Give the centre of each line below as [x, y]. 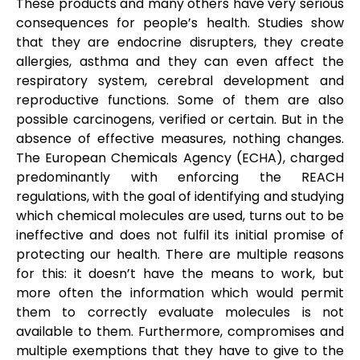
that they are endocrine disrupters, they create [180, 42]
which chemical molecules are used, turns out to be [180, 215]
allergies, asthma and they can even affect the [180, 61]
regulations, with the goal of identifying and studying [180, 196]
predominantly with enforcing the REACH [180, 177]
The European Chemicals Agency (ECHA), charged [180, 157]
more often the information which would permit [180, 292]
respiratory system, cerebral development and [180, 80]
